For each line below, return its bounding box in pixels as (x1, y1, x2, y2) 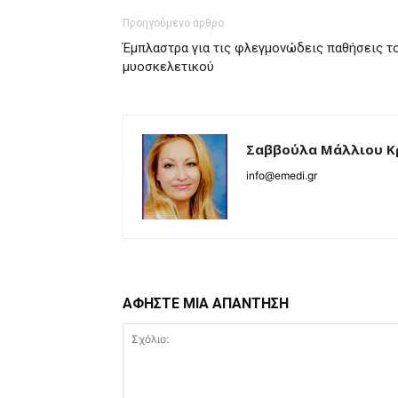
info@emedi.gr (246, 168, 317, 182)
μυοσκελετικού (123, 58, 214, 75)
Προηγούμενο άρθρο (123, 16, 224, 29)
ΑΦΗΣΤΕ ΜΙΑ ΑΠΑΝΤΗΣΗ (123, 294, 289, 312)
